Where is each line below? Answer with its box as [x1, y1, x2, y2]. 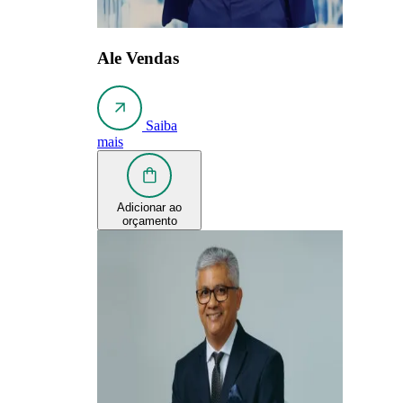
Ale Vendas [97, 48, 179, 67]
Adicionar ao [117, 200, 182, 214]
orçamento [121, 213, 177, 228]
